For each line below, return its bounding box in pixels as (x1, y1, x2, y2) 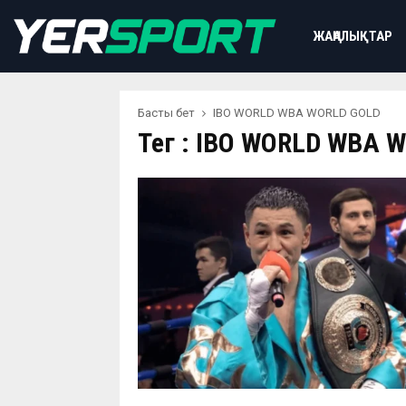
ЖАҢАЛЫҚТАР (313, 28, 392, 44)
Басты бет (138, 106, 195, 120)
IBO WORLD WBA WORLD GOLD (213, 106, 381, 120)
